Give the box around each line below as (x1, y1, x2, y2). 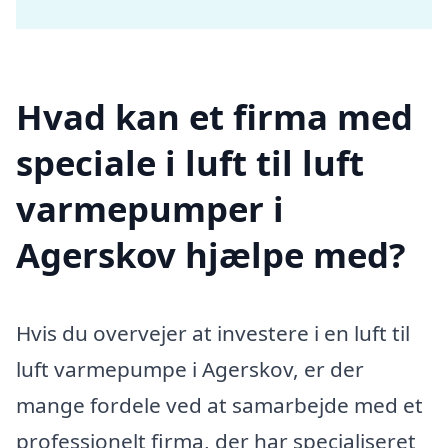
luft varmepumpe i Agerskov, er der (16, 354, 364, 383)
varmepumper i (16, 184, 284, 232)
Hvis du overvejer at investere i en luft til (16, 318, 410, 347)
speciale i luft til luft (16, 138, 364, 186)
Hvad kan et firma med (16, 92, 413, 140)
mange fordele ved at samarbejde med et (16, 390, 423, 419)
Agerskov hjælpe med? (16, 230, 406, 278)
